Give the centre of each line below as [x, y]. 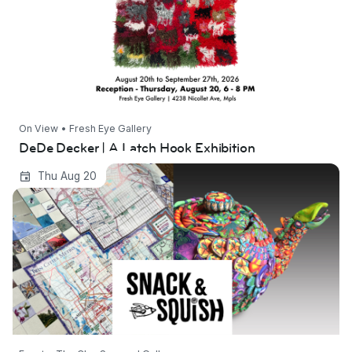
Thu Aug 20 [67, 176]
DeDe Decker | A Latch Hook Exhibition [137, 148]
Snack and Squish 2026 [95, 174]
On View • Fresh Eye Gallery [85, 128]
